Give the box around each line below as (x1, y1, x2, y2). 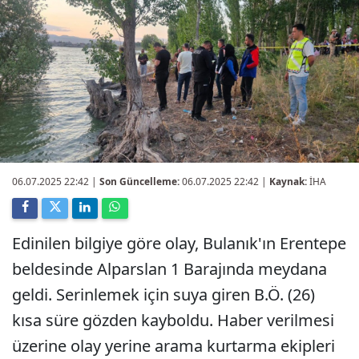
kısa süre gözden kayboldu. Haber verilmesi (12, 309, 334, 331)
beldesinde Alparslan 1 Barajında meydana (12, 258, 327, 280)
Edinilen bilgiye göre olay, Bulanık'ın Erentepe (12, 232, 346, 254)
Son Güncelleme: (99, 175, 179, 188)
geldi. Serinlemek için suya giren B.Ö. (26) (12, 284, 315, 305)
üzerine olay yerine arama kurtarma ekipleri (12, 335, 335, 357)
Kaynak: (269, 175, 307, 188)
